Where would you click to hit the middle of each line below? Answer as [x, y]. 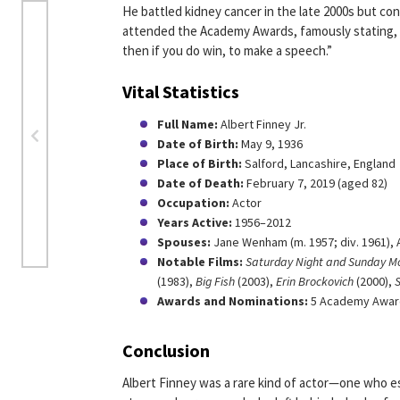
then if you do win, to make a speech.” [227, 50]
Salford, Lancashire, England [319, 163]
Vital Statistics [181, 92]
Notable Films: [200, 262]
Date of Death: [200, 183]
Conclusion [166, 350]
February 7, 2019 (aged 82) [316, 183]
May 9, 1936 [271, 144]
